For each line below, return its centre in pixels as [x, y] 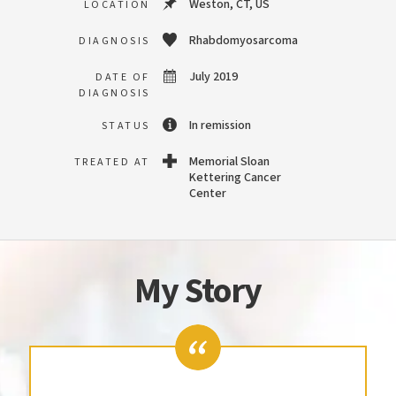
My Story [198, 291]
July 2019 [213, 77]
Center [208, 194]
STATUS [126, 126]
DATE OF [123, 77]
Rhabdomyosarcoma [244, 41]
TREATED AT [112, 162]
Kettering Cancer [235, 178]
